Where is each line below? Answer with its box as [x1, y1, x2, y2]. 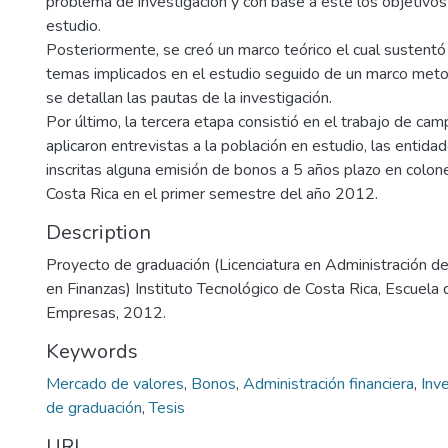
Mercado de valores [46, 373, 184, 395]
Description [46, 219, 151, 246]
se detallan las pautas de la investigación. [46, 87, 332, 109]
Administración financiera [243, 373, 414, 395]
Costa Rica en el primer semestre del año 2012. [46, 183, 378, 205]
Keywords [46, 338, 138, 365]
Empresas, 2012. [46, 302, 166, 324]
